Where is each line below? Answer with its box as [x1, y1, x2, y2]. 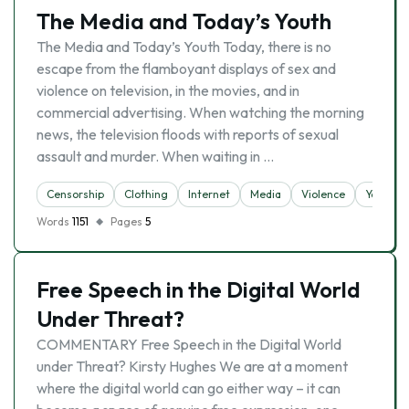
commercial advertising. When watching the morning [37, 103, 364, 121]
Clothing [124, 187, 168, 201]
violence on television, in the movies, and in [37, 81, 299, 100]
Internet [188, 187, 230, 201]
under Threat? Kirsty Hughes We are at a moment [37, 357, 348, 375]
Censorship [47, 187, 104, 201]
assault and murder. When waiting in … [37, 147, 274, 165]
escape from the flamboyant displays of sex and [37, 59, 336, 78]
